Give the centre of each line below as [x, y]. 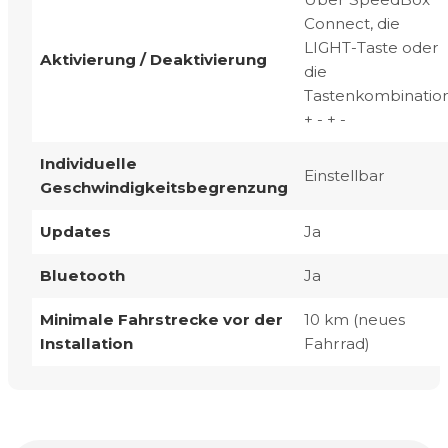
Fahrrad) [337, 343]
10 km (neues [354, 319]
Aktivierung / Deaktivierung [153, 59]
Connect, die [352, 23]
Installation [86, 343]
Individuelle [88, 163]
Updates [75, 231]
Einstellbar [344, 175]
